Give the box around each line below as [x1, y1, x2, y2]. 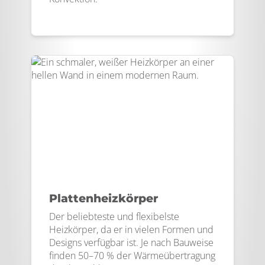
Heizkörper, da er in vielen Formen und [49, 223, 214, 236]
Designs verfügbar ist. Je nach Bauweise [49, 236, 214, 249]
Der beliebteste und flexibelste [49, 210, 179, 223]
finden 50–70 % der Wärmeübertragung [49, 249, 215, 262]
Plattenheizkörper [49, 192, 158, 205]
